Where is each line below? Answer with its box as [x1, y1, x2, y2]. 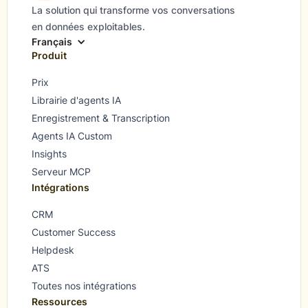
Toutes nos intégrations [32, 280, 137, 292]
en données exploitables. [32, 21, 146, 33]
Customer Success [32, 226, 116, 239]
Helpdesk [32, 244, 75, 256]
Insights [32, 148, 67, 160]
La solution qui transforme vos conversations [32, 4, 236, 16]
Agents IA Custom [32, 130, 113, 142]
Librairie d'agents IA [32, 94, 122, 107]
